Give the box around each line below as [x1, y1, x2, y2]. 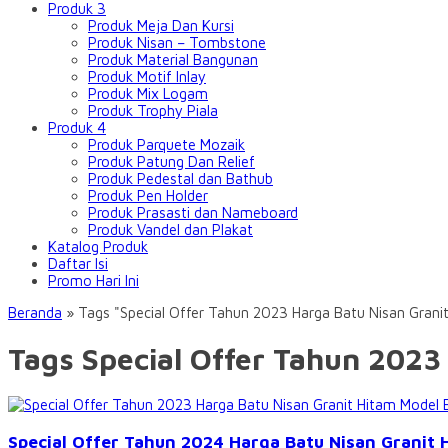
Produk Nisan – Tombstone [88, 34, 266, 51]
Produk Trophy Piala [88, 102, 218, 119]
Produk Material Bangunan [88, 51, 258, 68]
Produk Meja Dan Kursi [88, 17, 234, 34]
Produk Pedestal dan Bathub [88, 170, 273, 187]
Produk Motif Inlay [88, 68, 206, 85]
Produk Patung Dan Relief [88, 153, 255, 170]
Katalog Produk [48, 238, 148, 255]
